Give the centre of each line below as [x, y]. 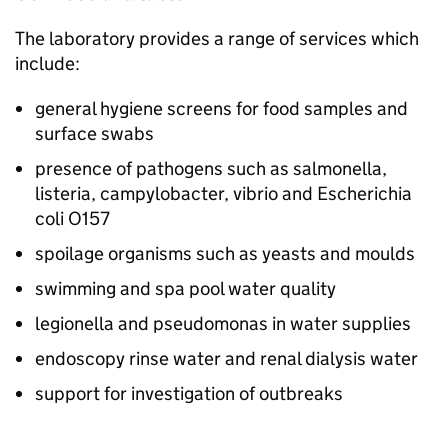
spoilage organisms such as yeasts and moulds [225, 253]
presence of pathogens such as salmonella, [211, 168]
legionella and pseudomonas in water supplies [223, 323]
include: [47, 63]
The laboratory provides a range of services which [217, 38]
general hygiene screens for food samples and [221, 108]
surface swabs [94, 133]
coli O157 [72, 218]
